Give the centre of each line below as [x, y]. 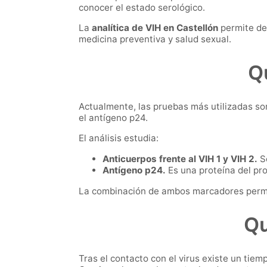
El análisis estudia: [119, 138]
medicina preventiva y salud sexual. [155, 39]
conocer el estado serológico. [142, 7]
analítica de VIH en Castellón [155, 28]
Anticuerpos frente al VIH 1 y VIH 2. [180, 159]
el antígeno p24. [113, 118]
